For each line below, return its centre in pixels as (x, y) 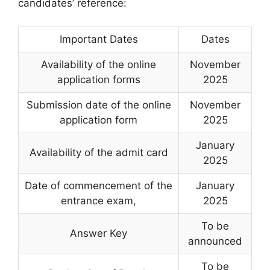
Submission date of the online (99, 105)
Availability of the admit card (99, 152)
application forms (99, 79)
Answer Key (99, 233)
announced (215, 241)
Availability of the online (99, 64)
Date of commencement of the (99, 185)
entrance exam (97, 200)
